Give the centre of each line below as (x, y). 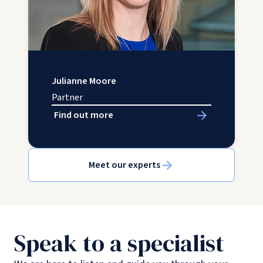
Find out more (84, 115)
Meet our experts (124, 165)
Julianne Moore (84, 81)
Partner (67, 98)
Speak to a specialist (119, 243)
